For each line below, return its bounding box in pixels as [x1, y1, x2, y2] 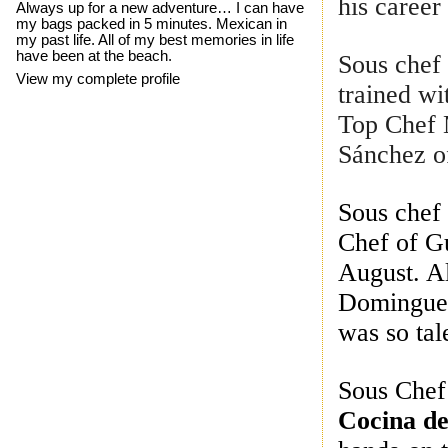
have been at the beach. [15, 47, 172, 64]
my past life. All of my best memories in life [15, 31, 294, 48]
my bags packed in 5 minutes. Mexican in [15, 15, 287, 32]
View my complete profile [15, 71, 180, 88]
